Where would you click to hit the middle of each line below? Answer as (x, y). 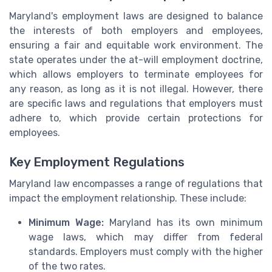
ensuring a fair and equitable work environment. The (136, 46)
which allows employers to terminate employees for (136, 75)
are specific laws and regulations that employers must (136, 104)
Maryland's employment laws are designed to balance (136, 16)
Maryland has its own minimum (183, 223)
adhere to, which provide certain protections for (136, 118)
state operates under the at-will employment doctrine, (136, 60)
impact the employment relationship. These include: (128, 199)
